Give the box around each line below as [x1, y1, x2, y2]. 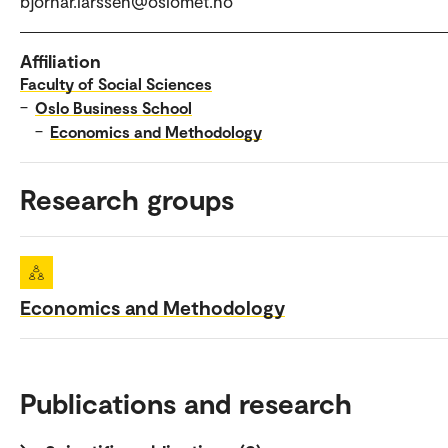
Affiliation [20, 50, 101, 73]
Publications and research [20, 386, 352, 421]
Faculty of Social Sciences [20, 74, 212, 94]
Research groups [20, 182, 234, 217]
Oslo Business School [35, 98, 192, 118]
